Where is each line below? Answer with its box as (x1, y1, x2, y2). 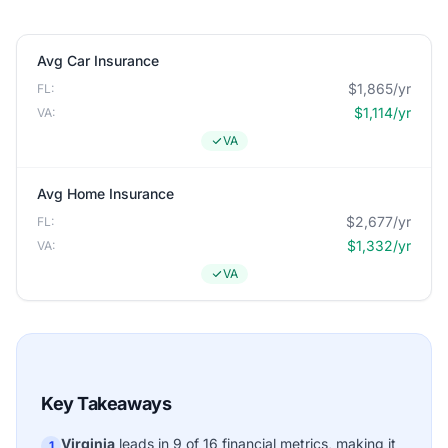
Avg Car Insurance (37, 52, 159, 69)
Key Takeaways (41, 393, 172, 414)
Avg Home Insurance (37, 185, 174, 202)
